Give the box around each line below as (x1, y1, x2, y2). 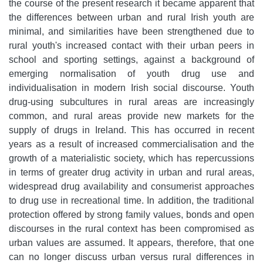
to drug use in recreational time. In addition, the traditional (9, 195, 254, 206)
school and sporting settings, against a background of (9, 55, 254, 65)
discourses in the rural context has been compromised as (9, 224, 254, 234)
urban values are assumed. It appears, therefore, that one (9, 238, 254, 248)
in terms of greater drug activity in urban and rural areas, (9, 167, 254, 178)
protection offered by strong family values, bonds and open (9, 210, 254, 220)
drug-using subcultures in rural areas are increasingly (9, 97, 254, 107)
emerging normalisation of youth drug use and (9, 69, 254, 79)
